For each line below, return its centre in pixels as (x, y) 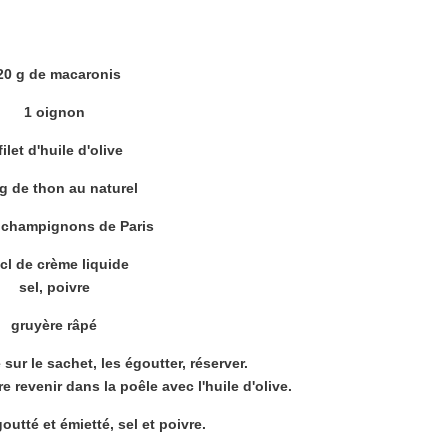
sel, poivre (54, 287)
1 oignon (54, 112)
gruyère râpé (54, 325)
